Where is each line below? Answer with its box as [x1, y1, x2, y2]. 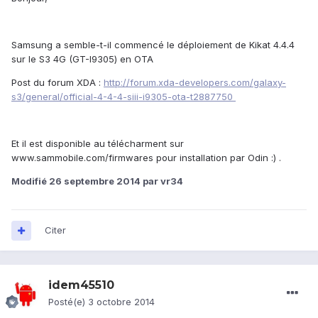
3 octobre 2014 [88, 296, 155, 308]
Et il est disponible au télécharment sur [11, 138, 184, 150]
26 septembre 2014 [49, 175, 141, 187]
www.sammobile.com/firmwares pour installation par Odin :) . [11, 152, 281, 164]
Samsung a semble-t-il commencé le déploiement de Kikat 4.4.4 [11, 39, 295, 51]
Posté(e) [48, 296, 88, 308]
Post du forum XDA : [11, 77, 104, 89]
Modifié [11, 175, 49, 187]
